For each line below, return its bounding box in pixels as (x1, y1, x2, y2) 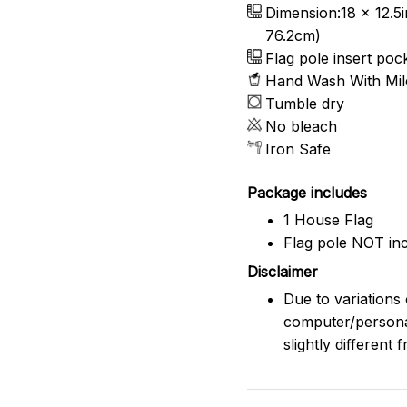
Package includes (247, 183, 367, 202)
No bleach (265, 117, 337, 136)
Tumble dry (265, 94, 344, 114)
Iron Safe (265, 140, 331, 159)
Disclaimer (247, 262, 318, 281)
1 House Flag (283, 211, 373, 230)
